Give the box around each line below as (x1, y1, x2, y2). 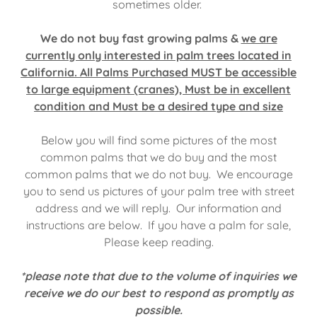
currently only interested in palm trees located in (25, 48, 292, 62)
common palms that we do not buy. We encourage (24, 167, 293, 181)
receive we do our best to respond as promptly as (23, 286, 294, 300)
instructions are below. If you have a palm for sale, (26, 218, 291, 232)
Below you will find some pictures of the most (40, 133, 277, 147)
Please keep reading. (103, 235, 214, 249)
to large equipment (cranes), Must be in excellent (26, 82, 291, 96)
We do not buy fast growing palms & (40, 31, 241, 45)
